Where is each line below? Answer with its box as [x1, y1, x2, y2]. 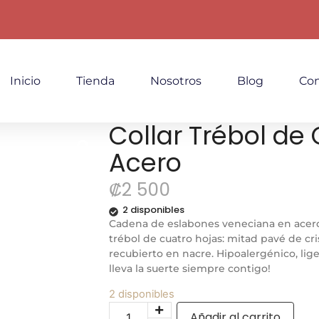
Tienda [76, 73, 115, 88]
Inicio [10, 73, 41, 88]
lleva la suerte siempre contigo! [108, 262, 271, 275]
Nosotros [150, 73, 202, 88]
